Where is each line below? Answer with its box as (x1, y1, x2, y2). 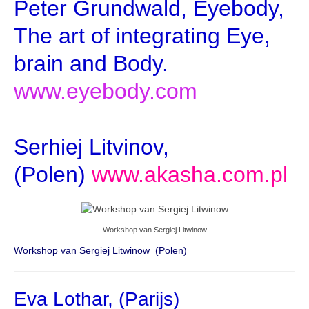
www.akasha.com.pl (92, 161, 288, 187)
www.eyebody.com (14, 78, 197, 103)
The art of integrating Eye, (14, 23, 270, 48)
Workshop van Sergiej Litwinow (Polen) (14, 244, 187, 256)
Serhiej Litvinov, (14, 134, 169, 159)
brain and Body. (14, 50, 168, 76)
